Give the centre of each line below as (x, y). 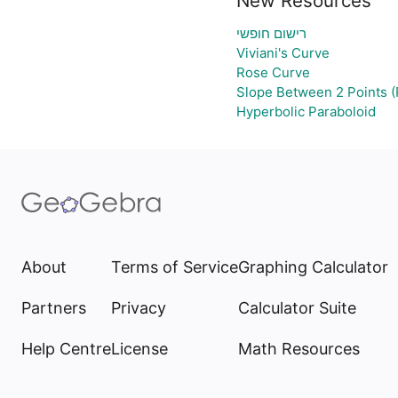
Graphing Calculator (313, 267)
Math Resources (299, 349)
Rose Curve (273, 72)
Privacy (139, 308)
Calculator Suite (297, 308)
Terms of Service (175, 267)
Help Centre (66, 349)
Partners (54, 308)
